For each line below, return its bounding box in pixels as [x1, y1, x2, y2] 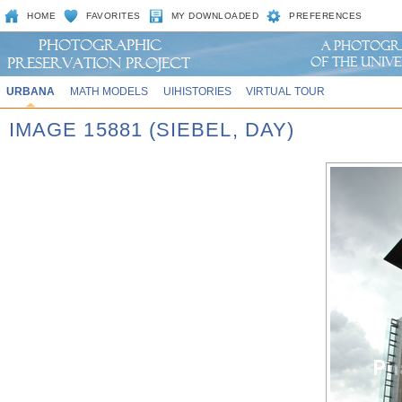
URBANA [5, 85, 55, 97]
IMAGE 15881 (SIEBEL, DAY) [9, 118, 294, 141]
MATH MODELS [69, 85, 148, 97]
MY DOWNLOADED [170, 11, 259, 21]
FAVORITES [86, 11, 141, 21]
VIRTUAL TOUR [246, 85, 326, 97]
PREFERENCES [289, 11, 363, 21]
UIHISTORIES [162, 85, 232, 97]
